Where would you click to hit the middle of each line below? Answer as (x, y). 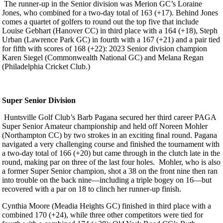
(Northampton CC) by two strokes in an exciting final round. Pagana (110, 135)
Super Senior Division (39, 101)
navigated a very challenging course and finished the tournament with (111, 144)
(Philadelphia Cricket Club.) (46, 67)
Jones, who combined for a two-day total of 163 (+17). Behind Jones (110, 13)
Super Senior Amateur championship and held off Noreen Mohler (105, 126)
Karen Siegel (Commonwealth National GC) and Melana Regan (103, 58)
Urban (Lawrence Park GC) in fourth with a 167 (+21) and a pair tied (111, 40)
